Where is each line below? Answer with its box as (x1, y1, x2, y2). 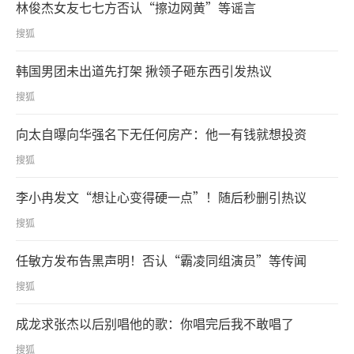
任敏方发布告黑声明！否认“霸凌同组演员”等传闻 (16, 250, 307, 269)
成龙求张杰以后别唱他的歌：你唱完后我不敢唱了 (16, 313, 294, 333)
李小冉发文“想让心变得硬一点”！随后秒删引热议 (16, 186, 307, 206)
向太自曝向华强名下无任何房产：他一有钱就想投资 (16, 123, 307, 143)
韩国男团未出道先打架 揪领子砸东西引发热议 (16, 61, 272, 81)
